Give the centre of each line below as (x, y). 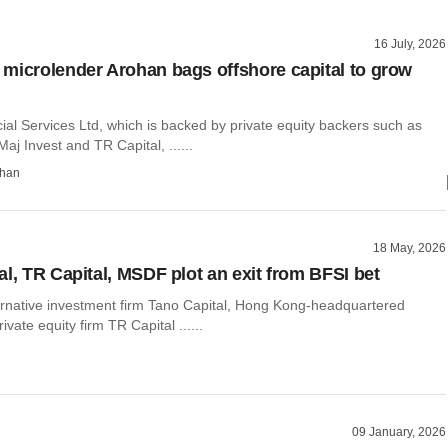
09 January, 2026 (399, 432)
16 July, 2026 (410, 44)
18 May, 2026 (409, 247)
